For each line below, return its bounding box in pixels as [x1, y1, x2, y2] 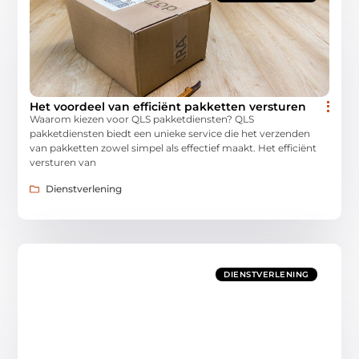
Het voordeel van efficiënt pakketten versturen [30, 99, 307, 115]
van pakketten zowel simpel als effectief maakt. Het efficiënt [30, 142, 317, 155]
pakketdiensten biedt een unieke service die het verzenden [30, 127, 311, 140]
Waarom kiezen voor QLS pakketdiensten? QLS [30, 113, 255, 126]
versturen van [30, 156, 97, 169]
